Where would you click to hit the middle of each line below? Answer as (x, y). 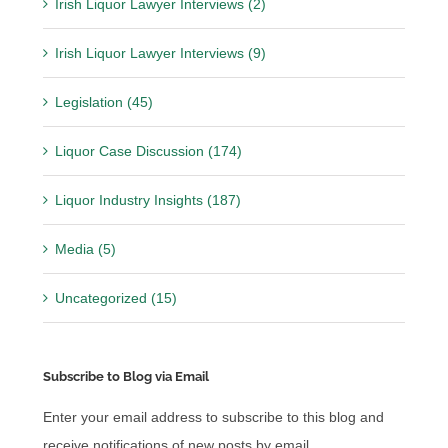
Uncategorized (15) (116, 297)
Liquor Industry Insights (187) (148, 199)
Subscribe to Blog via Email (126, 376)
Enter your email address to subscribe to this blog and (214, 417)
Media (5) (86, 248)
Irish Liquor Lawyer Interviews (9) (161, 52)
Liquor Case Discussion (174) (149, 150)
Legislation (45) (104, 101)
